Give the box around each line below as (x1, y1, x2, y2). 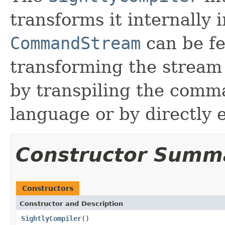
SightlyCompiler (21, 214, 81, 222)
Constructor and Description (20, 199, 123, 207)
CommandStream (10, 33, 141, 53)
